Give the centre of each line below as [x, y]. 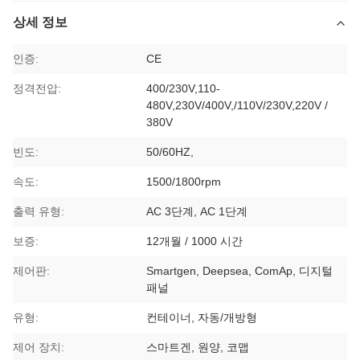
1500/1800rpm [184, 182]
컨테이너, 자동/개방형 [202, 318]
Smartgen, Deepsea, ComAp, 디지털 [240, 271]
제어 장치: [39, 348]
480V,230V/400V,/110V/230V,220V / [237, 106]
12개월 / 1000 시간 [195, 241]
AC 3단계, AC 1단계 [197, 212]
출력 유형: [39, 212]
